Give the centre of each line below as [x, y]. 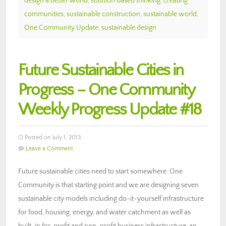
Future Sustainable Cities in [101, 70]
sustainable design [129, 27]
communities [44, 14]
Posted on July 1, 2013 [52, 137]
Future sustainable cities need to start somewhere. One [100, 171]
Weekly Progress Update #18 [110, 109]
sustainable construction [103, 14]
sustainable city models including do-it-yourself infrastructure [111, 199]
